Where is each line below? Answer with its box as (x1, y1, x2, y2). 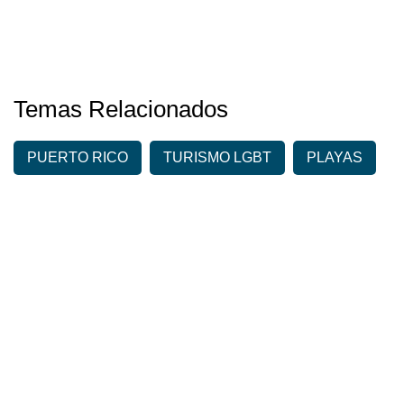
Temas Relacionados (14, 96, 228, 124)
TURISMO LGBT (163, 150, 271, 166)
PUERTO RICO (27, 150, 128, 166)
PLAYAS (307, 150, 363, 166)
